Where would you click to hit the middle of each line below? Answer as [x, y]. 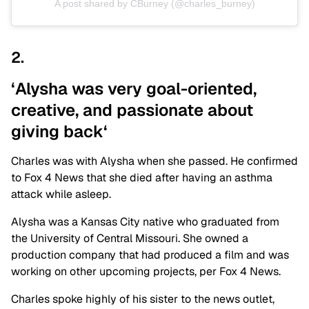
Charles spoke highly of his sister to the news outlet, [143, 299]
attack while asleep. [61, 195]
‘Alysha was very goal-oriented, [134, 89]
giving [37, 132]
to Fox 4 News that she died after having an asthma [142, 178]
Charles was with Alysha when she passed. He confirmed [154, 161]
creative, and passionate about [132, 110]
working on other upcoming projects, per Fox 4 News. [146, 272]
